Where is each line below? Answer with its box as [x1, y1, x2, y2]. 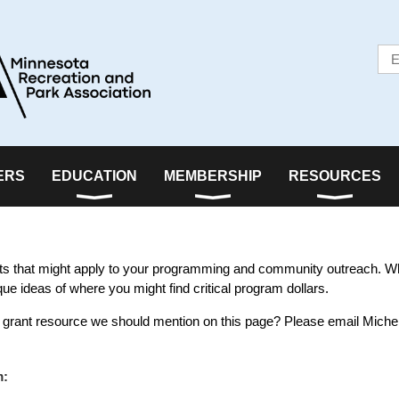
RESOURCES [289, 168, 381, 183]
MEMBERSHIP [164, 168, 262, 183]
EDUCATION [52, 168, 137, 183]
